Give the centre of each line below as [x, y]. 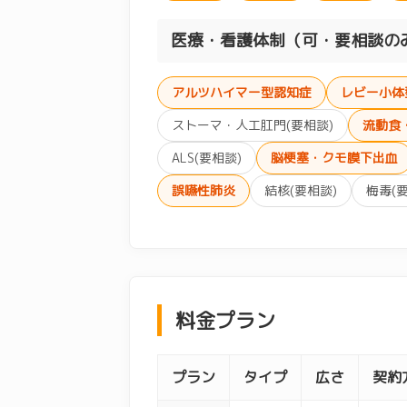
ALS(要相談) [207, 157]
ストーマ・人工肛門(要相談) [253, 124]
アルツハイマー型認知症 [242, 92]
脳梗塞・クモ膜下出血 [334, 157]
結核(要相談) [301, 190]
